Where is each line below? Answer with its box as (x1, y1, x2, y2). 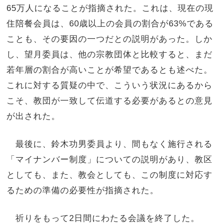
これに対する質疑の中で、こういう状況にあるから (6, 81, 213, 90)
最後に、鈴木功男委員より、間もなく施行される (6, 139, 213, 149)
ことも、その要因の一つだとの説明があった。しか (6, 34, 213, 44)
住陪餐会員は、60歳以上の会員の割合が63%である (6, 19, 214, 28)
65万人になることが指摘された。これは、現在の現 (6, 3, 214, 13)
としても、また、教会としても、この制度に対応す (6, 170, 213, 180)
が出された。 (6, 111, 61, 121)
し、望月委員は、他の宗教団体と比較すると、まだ (6, 50, 213, 59)
